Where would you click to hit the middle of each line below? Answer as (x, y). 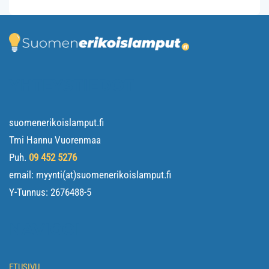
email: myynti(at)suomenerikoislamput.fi (90, 175)
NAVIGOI (45, 230)
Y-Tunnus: (30, 192)
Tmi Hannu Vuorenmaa (55, 140)
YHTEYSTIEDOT (71, 85)
